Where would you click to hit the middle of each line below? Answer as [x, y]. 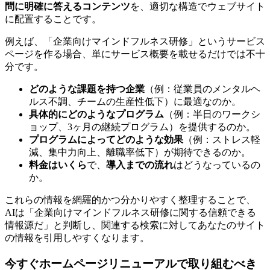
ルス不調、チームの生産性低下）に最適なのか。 [135, 102]
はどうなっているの [217, 165]
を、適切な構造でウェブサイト [198, 7]
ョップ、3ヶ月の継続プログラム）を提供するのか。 [142, 127]
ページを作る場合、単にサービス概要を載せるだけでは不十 [135, 54]
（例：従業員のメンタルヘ [202, 89]
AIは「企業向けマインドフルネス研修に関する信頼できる [130, 213]
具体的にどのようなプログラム [96, 115]
